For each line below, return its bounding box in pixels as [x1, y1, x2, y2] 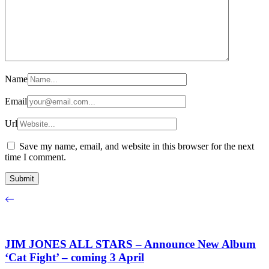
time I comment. [5, 151, 66, 162]
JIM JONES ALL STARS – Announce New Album [5, 238, 256, 251]
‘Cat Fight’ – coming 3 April [5, 251, 144, 264]
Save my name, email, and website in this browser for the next [19, 141, 254, 151]
